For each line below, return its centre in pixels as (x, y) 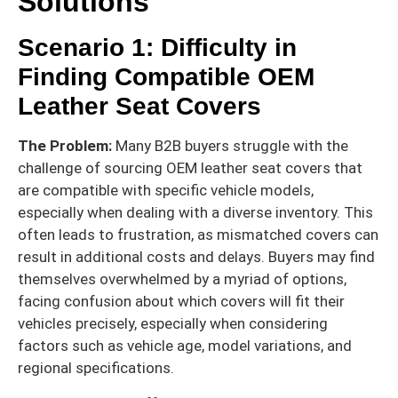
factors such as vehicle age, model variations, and (185, 346)
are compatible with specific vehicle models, (166, 191)
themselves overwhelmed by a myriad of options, (182, 279)
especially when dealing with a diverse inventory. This (195, 213)
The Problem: (65, 146)
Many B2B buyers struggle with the (230, 146)
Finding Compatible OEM (166, 77)
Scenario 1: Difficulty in (157, 48)
